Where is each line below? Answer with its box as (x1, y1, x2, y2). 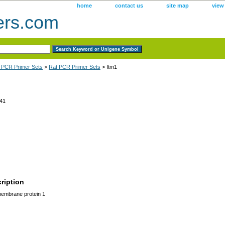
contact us (115, 3, 143, 9)
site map (166, 3, 189, 9)
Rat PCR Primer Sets (49, 63, 100, 70)
